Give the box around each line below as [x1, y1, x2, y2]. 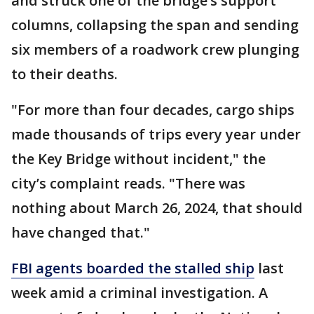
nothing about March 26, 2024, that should [11, 198, 303, 217]
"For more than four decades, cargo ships [11, 100, 294, 119]
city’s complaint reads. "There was [11, 174, 245, 193]
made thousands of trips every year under [11, 125, 301, 144]
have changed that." [11, 223, 150, 242]
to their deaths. [11, 64, 118, 83]
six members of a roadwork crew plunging [11, 40, 299, 59]
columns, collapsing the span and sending [11, 15, 299, 34]
